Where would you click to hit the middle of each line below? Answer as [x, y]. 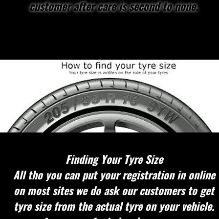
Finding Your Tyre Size [114, 159]
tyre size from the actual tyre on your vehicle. [114, 206]
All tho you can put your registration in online [114, 175]
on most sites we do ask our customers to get [114, 190]
